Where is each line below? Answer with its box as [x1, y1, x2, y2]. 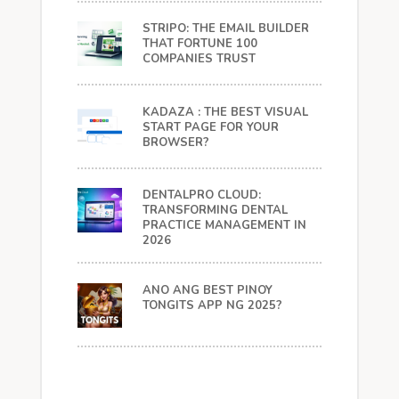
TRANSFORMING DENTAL [142, 202, 288, 219]
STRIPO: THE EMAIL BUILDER [142, 20, 309, 37]
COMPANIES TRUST [142, 51, 256, 68]
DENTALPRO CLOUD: [142, 187, 261, 204]
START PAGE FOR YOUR [142, 118, 279, 135]
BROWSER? [142, 134, 209, 151]
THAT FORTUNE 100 [142, 36, 257, 53]
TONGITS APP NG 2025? [142, 297, 282, 313]
